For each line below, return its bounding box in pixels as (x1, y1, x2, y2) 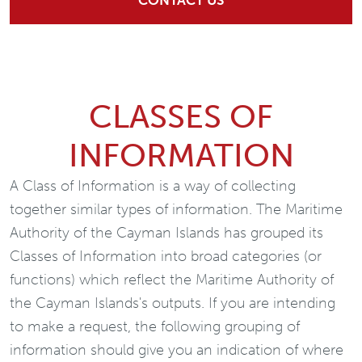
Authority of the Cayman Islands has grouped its (10, 224, 323, 242)
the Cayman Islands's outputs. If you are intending (10, 294, 335, 312)
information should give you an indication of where (10, 341, 343, 359)
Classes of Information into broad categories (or (10, 247, 322, 265)
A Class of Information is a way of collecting (10, 177, 296, 195)
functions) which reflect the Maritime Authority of (10, 271, 334, 288)
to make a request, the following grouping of (10, 318, 300, 335)
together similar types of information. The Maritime (10, 200, 343, 218)
